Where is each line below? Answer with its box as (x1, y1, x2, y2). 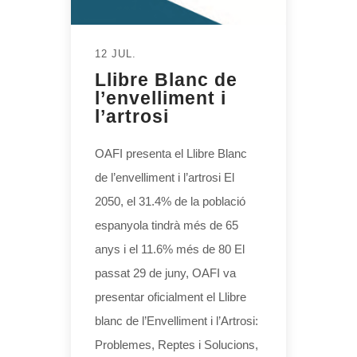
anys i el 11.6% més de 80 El (95, 241, 245, 256)
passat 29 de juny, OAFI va (95, 265, 236, 280)
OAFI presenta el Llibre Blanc (95, 146, 247, 160)
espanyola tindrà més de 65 (95, 218, 238, 232)
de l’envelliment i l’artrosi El (95, 170, 234, 184)
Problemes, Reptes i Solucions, (95, 337, 258, 351)
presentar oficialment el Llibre (95, 289, 246, 304)
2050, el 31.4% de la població (95, 194, 245, 208)
